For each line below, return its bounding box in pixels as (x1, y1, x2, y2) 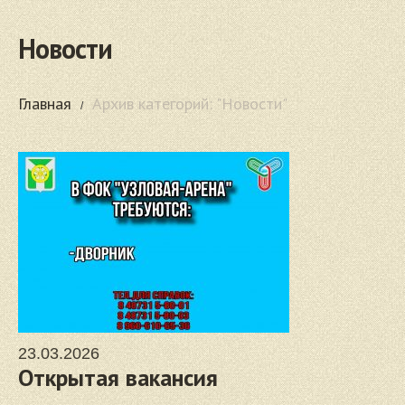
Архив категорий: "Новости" (92, 93, 287, 114)
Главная (18, 93, 71, 114)
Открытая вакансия (18, 363, 218, 392)
